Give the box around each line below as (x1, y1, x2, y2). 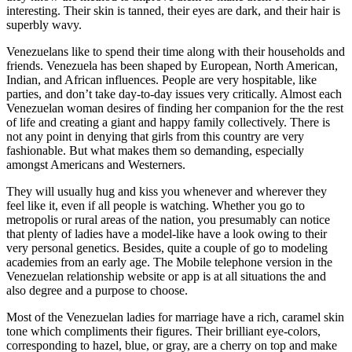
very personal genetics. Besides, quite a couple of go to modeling (6, 241, 328, 255)
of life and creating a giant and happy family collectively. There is (6, 115, 330, 129)
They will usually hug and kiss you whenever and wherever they (6, 185, 327, 198)
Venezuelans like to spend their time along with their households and (6, 45, 345, 58)
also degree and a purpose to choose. (6, 284, 188, 297)
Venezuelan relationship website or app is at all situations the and (6, 269, 326, 283)
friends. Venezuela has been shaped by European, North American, (6, 59, 338, 72)
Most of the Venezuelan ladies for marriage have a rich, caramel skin (6, 310, 344, 324)
